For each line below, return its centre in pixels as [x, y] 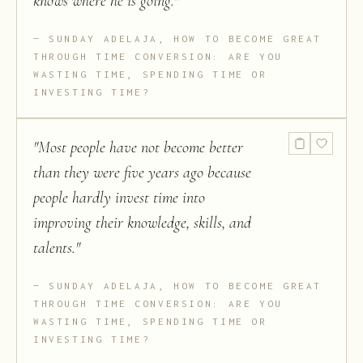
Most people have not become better [141, 148]
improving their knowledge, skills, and [142, 223]
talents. [54, 248]
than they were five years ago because [142, 173]
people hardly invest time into [119, 198]
